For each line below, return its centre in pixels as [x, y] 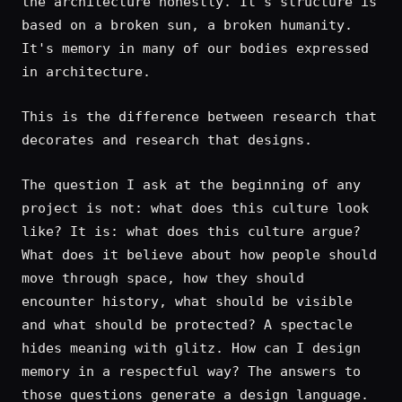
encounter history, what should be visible [187, 301]
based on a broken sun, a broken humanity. [187, 25]
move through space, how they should [163, 278]
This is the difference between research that [199, 117]
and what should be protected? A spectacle [187, 325]
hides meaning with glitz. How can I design [191, 348]
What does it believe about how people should [199, 255]
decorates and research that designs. [167, 140]
